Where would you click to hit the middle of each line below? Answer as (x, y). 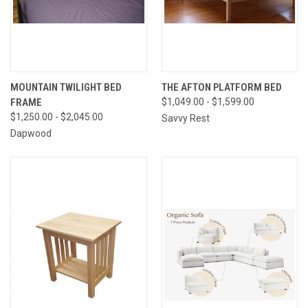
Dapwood (31, 133)
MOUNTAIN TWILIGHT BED (66, 87)
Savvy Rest (185, 118)
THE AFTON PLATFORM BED (221, 87)
